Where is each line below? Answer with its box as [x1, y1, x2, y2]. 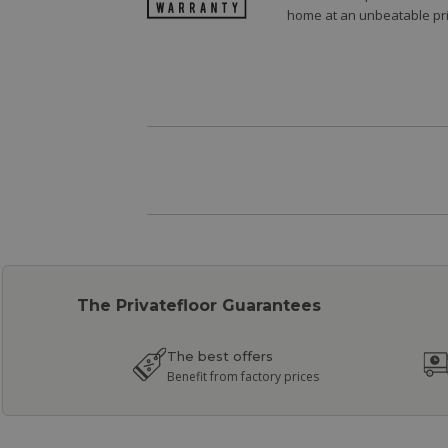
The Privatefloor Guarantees [77, 296, 321, 316]
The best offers [167, 347, 274, 364]
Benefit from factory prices [167, 367, 320, 385]
